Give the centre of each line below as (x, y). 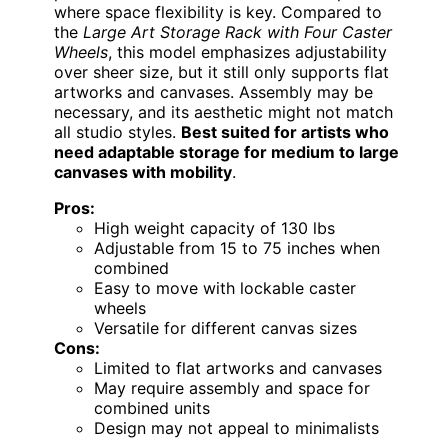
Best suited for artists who (285, 131)
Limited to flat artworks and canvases (238, 367)
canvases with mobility (143, 171)
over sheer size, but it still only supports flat (221, 71)
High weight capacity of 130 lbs (214, 227)
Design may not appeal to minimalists (236, 427)
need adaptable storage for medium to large (226, 151)
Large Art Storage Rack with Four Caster (237, 31)
